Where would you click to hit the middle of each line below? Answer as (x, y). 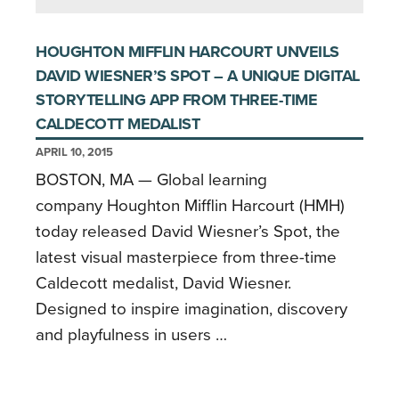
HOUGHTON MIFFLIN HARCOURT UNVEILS (187, 51)
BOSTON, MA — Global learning (151, 179)
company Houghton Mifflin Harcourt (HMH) (190, 205)
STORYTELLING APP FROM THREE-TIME (176, 99)
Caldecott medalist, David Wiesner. (163, 283)
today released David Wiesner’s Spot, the (188, 231)
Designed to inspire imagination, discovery (191, 309)
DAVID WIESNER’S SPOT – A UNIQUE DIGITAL (198, 75)
